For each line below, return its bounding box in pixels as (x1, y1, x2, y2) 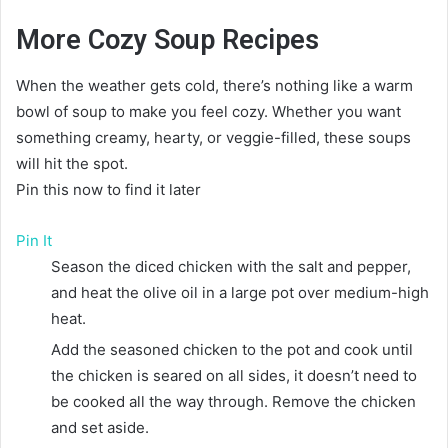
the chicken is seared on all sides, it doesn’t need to (51, 365, 417, 385)
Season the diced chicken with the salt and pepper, (51, 256, 411, 276)
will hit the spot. (16, 153, 128, 173)
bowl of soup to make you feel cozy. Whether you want (16, 101, 401, 121)
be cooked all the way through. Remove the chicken (51, 391, 416, 411)
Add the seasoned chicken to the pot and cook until (51, 339, 413, 359)
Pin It (16, 230, 52, 250)
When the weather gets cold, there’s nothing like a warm (16, 75, 413, 95)
